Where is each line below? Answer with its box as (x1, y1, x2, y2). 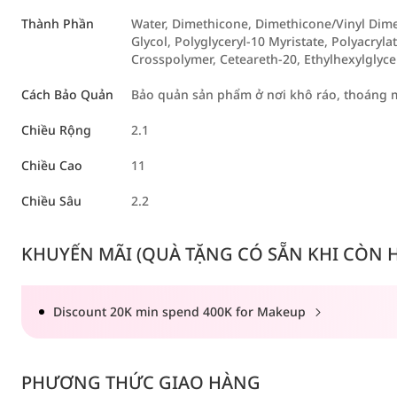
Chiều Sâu (21, 191, 82, 209)
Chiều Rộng (21, 121, 91, 138)
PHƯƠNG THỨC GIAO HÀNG (21, 370, 261, 394)
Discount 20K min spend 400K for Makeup (53, 302, 309, 320)
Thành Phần (21, 14, 94, 32)
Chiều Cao (21, 156, 82, 174)
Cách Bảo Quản (21, 85, 113, 103)
